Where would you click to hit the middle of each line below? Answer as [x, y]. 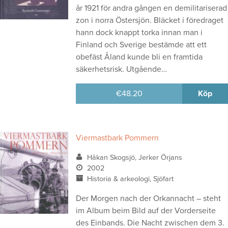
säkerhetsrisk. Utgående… [122, 69]
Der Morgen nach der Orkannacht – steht [149, 198]
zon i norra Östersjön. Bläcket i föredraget [150, 20]
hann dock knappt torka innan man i [139, 32]
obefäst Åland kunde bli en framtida [139, 57]
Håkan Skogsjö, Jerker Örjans [134, 157]
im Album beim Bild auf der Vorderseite [146, 210]
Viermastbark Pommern [118, 138]
